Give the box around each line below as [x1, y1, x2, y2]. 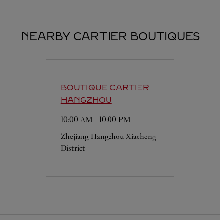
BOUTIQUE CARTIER [60, 83, 149, 92]
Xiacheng [125, 132, 156, 141]
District [60, 143, 85, 153]
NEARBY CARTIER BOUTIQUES [20, 30, 200, 43]
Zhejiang [60, 132, 89, 141]
